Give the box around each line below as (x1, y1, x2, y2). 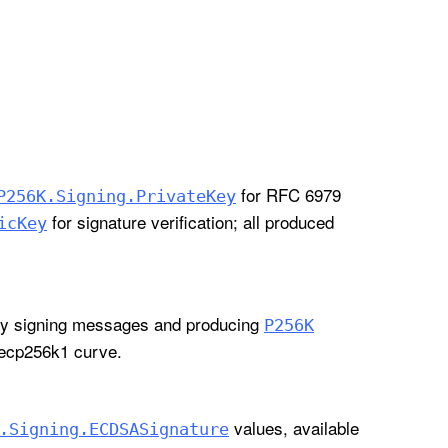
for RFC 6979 (235, 182, 341, 208)
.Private (125, 186, 206, 207)
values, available (228, 415, 359, 441)
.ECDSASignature (78, 419, 229, 440)
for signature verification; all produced (46, 209, 334, 235)
